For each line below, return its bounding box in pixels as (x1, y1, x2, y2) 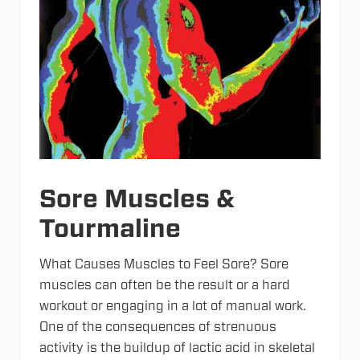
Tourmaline (39, 217, 181, 243)
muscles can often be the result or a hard (39, 279, 290, 292)
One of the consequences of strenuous (39, 321, 276, 334)
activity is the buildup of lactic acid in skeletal (39, 342, 315, 355)
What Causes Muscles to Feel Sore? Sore (39, 258, 288, 272)
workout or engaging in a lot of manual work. (39, 300, 306, 313)
